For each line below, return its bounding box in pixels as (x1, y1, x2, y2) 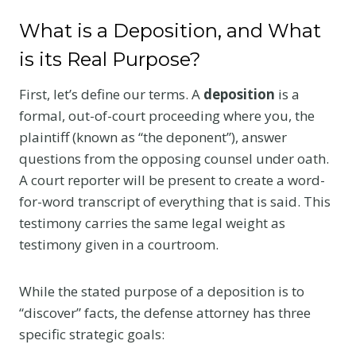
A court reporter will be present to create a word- (19, 170, 325, 189)
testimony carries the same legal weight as (19, 213, 285, 232)
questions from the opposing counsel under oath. (19, 149, 329, 168)
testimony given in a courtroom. (19, 234, 219, 253)
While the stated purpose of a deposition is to (19, 281, 304, 300)
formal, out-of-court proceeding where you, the (19, 106, 315, 125)
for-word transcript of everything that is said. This (19, 192, 331, 211)
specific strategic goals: (19, 324, 164, 343)
